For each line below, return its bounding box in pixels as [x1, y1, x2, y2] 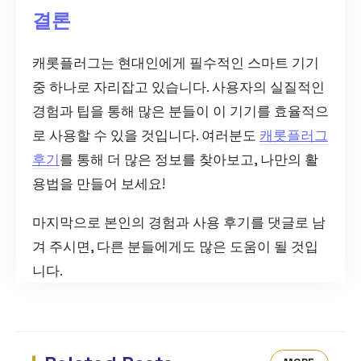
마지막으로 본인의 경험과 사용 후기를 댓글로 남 [32, 214, 326, 232]
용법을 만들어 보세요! [32, 175, 165, 193]
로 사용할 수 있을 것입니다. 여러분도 [32, 127, 259, 145]
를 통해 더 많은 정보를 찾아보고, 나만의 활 [60, 151, 318, 169]
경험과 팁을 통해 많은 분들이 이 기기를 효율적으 [32, 102, 329, 121]
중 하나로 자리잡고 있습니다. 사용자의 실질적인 [32, 78, 325, 97]
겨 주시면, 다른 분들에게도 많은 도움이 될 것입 [32, 238, 318, 256]
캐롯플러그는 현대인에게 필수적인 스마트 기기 [32, 54, 319, 73]
